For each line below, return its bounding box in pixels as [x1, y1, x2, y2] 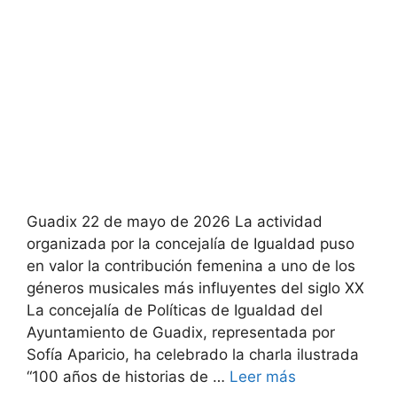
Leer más [230, 367, 296, 385]
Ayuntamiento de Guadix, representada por [27, 323, 335, 341]
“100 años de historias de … [27, 367, 230, 385]
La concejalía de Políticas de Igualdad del [27, 300, 323, 319]
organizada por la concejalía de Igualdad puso [27, 234, 354, 253]
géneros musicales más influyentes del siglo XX [27, 278, 364, 297]
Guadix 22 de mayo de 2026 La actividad [27, 212, 323, 230]
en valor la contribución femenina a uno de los [27, 256, 355, 275]
